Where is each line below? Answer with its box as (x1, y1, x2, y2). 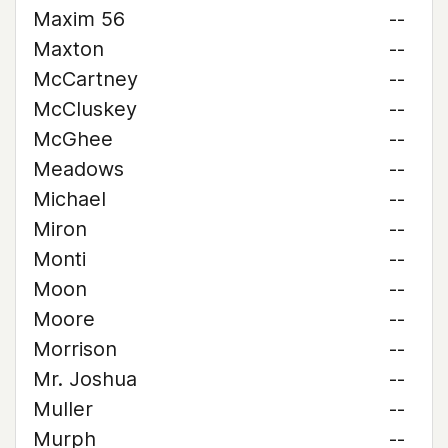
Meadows (33, 157, 124, 181)
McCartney (33, 67, 138, 91)
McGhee (33, 127, 113, 151)
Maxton (33, 37, 104, 61)
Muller (33, 397, 93, 421)
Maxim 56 (33, 7, 125, 31)
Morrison (33, 337, 117, 361)
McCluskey (33, 97, 137, 121)
